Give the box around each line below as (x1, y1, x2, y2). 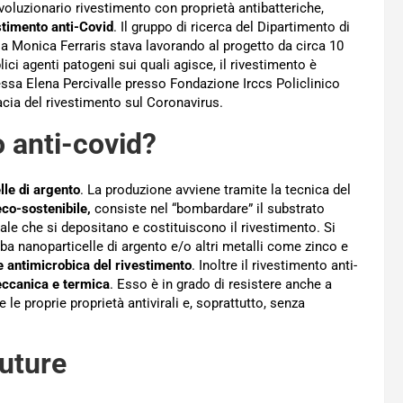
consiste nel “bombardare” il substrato (91, 201, 325, 217)
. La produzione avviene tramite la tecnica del (80, 182, 351, 198)
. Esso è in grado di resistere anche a (110, 276, 332, 292)
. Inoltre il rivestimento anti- (192, 257, 357, 273)
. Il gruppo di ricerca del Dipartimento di (113, 19, 350, 35)
